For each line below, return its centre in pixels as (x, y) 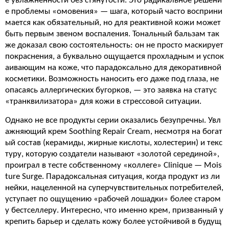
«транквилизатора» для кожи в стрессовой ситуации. (103, 101)
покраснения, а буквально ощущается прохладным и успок (114, 56)
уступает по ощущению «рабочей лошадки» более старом (113, 199)
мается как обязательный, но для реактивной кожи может (113, 23)
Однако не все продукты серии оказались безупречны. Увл (113, 120)
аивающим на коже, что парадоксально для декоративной (113, 68)
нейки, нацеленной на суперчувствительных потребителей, (114, 188)
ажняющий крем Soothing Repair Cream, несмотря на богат (114, 132)
